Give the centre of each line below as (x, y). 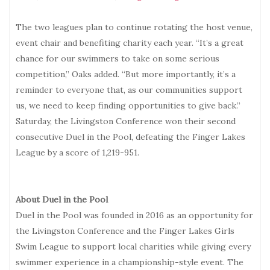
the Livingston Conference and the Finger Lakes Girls (125, 231)
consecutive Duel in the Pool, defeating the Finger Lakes (130, 137)
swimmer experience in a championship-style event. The (130, 262)
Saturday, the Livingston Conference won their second (126, 121)
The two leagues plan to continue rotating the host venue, (134, 27)
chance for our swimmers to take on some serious (118, 58)
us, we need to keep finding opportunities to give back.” (128, 105)
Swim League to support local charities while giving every (133, 246)
